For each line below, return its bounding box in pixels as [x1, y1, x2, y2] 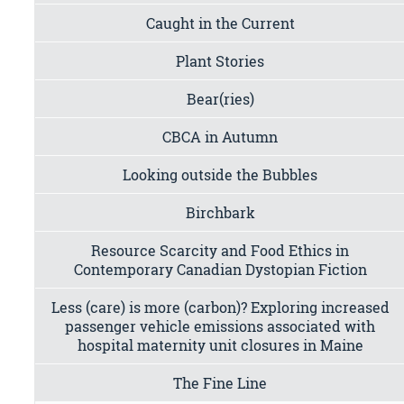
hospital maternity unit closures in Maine [77, 335, 363, 354]
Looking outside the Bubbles [123, 164, 318, 184]
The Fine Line [173, 372, 268, 392]
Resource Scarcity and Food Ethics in [91, 240, 350, 260]
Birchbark [185, 202, 255, 222]
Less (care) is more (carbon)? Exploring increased [50, 297, 390, 317]
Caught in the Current [145, 13, 295, 32]
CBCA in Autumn [162, 126, 279, 146]
